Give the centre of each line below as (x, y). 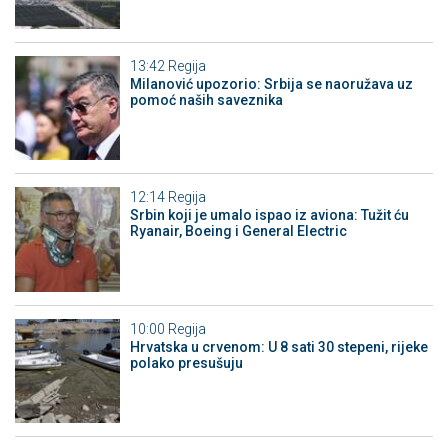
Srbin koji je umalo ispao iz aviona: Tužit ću (269, 215)
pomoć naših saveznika (206, 99)
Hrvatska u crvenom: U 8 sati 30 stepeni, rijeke (278, 346)
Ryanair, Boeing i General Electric (238, 231)
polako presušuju (186, 362)
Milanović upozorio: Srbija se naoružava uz (271, 83)
